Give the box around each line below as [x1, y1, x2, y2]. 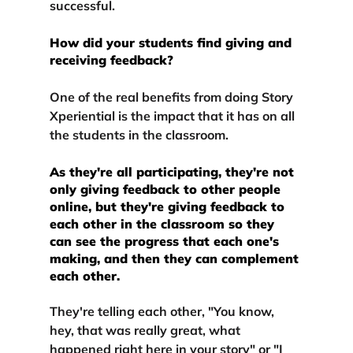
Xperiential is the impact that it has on [49, 107, 277, 124]
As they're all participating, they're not [49, 163, 298, 180]
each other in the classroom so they [49, 215, 278, 232]
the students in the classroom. [49, 126, 229, 143]
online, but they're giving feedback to [49, 198, 288, 214]
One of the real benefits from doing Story [49, 88, 296, 105]
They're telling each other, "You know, [49, 303, 277, 319]
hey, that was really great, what [49, 321, 243, 338]
